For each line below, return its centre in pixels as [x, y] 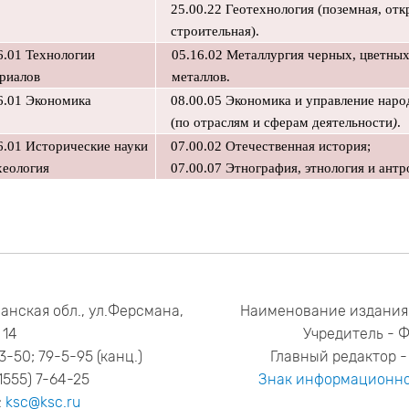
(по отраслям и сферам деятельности [281, 122]
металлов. [200, 77]
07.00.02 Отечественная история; [270, 146]
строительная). [215, 31]
